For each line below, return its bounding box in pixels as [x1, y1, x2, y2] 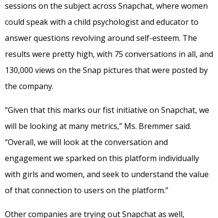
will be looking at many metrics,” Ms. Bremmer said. [5, 121, 191, 132]
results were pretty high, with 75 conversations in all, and [5, 49, 213, 60]
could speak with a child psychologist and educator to [5, 17, 199, 28]
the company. [5, 81, 54, 92]
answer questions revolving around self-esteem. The [5, 33, 197, 44]
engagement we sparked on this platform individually [5, 153, 199, 164]
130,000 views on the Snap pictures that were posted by [5, 65, 208, 76]
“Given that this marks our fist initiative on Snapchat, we [5, 105, 209, 116]
